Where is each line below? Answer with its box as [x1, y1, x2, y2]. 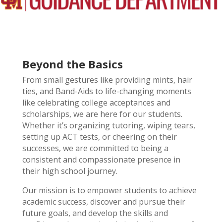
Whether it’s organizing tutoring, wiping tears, [22, 120, 195, 131]
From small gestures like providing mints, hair [22, 74, 192, 86]
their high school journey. [22, 166, 117, 177]
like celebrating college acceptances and [22, 97, 170, 109]
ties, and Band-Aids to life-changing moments [22, 86, 191, 97]
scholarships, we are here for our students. [22, 109, 182, 120]
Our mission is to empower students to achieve [22, 185, 197, 196]
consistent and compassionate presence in [22, 154, 180, 166]
